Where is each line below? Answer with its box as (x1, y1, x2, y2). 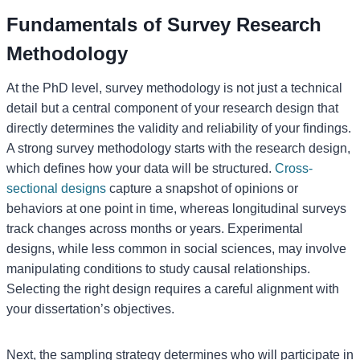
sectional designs (6, 181, 106, 195)
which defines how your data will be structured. (6, 161, 275, 175)
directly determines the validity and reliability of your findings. (6, 121, 351, 135)
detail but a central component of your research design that (6, 100, 338, 115)
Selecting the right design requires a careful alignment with (6, 281, 339, 296)
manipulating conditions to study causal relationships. (6, 261, 310, 276)
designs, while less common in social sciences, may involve (6, 241, 346, 256)
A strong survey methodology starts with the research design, (6, 141, 350, 155)
